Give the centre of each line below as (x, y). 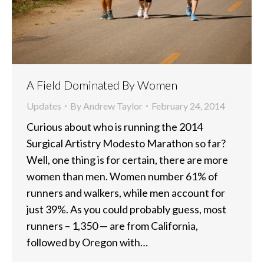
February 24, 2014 (188, 105)
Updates (44, 105)
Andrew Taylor (113, 105)
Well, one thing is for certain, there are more (127, 159)
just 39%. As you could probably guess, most (126, 209)
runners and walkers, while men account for (126, 192)
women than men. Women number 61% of (122, 176)
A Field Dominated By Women (102, 85)
